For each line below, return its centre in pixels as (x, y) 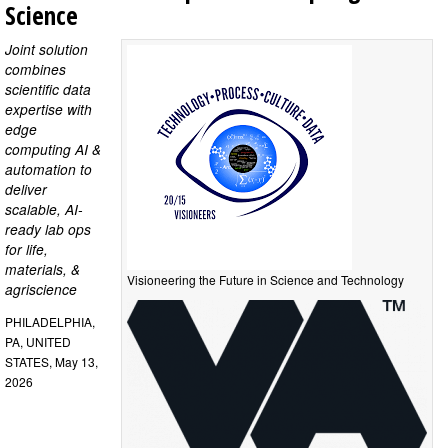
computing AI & (53, 148)
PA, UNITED (38, 342)
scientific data (48, 88)
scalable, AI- (44, 208)
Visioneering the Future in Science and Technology (265, 279)
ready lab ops (48, 228)
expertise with (48, 108)
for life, (26, 248)
